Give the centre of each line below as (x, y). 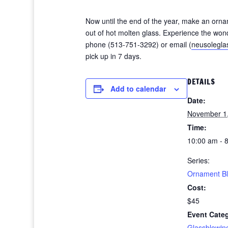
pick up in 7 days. (113, 56)
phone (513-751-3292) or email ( (138, 44)
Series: (198, 160)
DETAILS (201, 82)
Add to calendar (138, 89)
